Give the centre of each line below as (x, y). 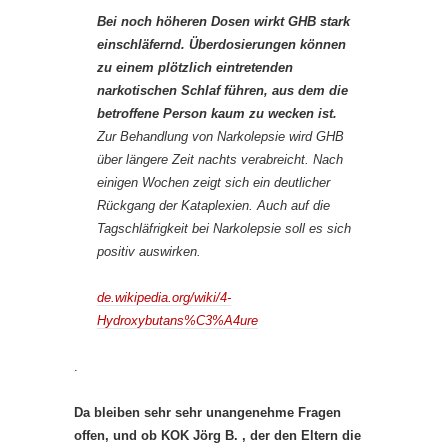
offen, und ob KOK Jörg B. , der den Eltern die (217, 436)
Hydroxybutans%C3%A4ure (177, 321)
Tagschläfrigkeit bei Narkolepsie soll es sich (224, 229)
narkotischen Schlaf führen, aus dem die (222, 91)
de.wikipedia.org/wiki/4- (164, 298)
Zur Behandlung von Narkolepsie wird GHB (220, 137)
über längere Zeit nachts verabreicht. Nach (220, 160)
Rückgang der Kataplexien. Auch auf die (213, 206)
